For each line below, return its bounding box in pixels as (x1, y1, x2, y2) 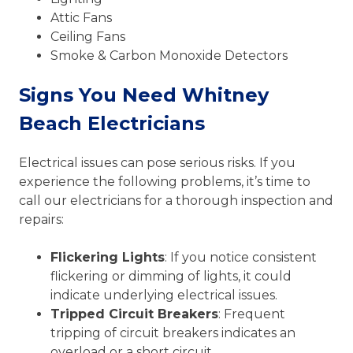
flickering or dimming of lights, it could (50, 268, 292, 284)
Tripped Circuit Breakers (50, 306, 218, 321)
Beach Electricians (19, 111, 205, 135)
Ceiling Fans (50, 28, 125, 44)
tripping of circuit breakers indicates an (50, 325, 295, 340)
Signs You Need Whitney (19, 83, 269, 106)
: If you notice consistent (165, 249, 317, 265)
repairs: (19, 211, 64, 227)
